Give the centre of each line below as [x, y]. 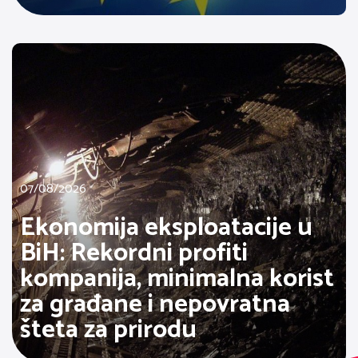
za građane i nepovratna [155, 305]
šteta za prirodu [108, 330]
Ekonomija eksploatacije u [166, 228]
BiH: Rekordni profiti [134, 254]
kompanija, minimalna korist [177, 279]
